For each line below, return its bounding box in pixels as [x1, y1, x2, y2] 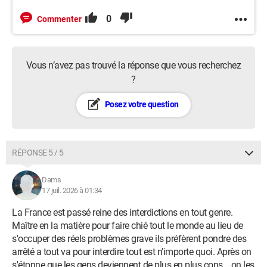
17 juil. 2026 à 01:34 [42, 186, 102, 195]
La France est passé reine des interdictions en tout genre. [12, 207, 232, 218]
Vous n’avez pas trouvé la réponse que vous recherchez [26, 60, 241, 71]
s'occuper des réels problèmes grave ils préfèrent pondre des [12, 233, 246, 244]
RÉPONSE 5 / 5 [12, 148, 64, 157]
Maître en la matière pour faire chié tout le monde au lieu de [12, 220, 243, 231]
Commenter [37, 14, 82, 24]
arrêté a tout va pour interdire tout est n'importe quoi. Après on [12, 246, 252, 257]
